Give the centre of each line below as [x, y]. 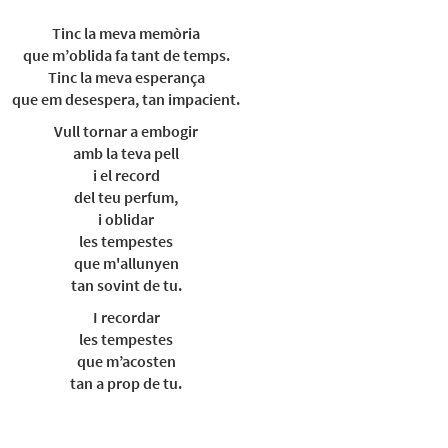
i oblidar [126, 219]
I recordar [126, 317]
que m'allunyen [126, 263]
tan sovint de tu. [126, 285]
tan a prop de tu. [126, 383]
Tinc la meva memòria [126, 33]
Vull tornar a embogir [126, 131]
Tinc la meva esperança [126, 77]
